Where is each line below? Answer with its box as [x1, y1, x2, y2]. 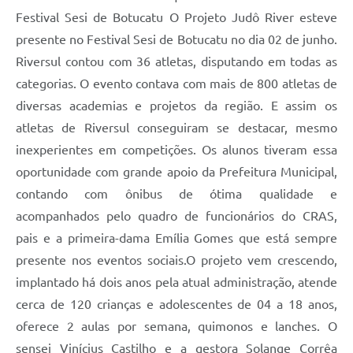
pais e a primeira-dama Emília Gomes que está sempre [16, 230, 337, 245]
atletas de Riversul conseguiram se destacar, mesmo [16, 120, 337, 135]
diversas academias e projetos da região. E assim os [16, 98, 337, 113]
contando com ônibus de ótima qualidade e [16, 186, 337, 201]
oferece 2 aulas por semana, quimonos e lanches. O [16, 318, 337, 333]
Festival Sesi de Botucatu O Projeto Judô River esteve [16, 9, 337, 24]
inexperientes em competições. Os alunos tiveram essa [16, 142, 337, 157]
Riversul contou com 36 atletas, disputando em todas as [16, 54, 337, 69]
